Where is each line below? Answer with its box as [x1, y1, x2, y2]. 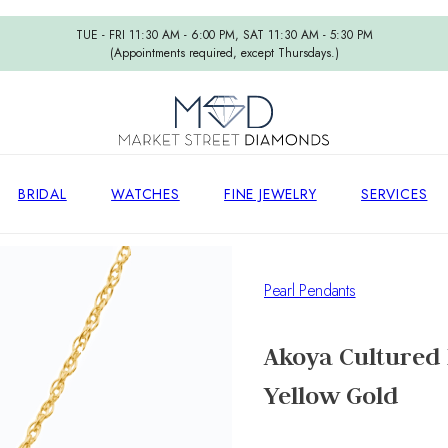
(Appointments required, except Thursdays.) [109, 43, 339, 62]
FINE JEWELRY [224, 183, 317, 204]
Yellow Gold [264, 380, 398, 411]
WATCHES [111, 183, 180, 204]
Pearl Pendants [264, 279, 356, 302]
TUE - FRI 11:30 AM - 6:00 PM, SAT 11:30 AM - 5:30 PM [75, 25, 373, 44]
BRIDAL [17, 183, 67, 204]
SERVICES [361, 183, 428, 204]
